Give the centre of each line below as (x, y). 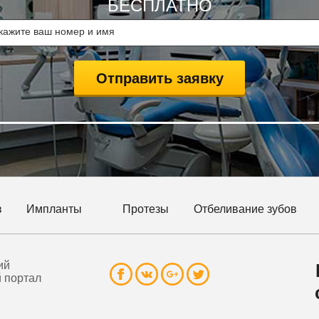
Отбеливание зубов (245, 209)
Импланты (54, 209)
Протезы (146, 209)
